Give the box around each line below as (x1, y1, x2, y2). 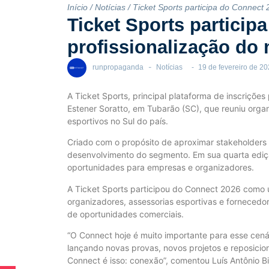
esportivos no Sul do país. (67, 116, 168, 126)
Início (67, 2, 88, 12)
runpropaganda (92, 63, 144, 72)
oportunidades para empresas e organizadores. (67, 162, 254, 173)
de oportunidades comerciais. (67, 208, 184, 219)
